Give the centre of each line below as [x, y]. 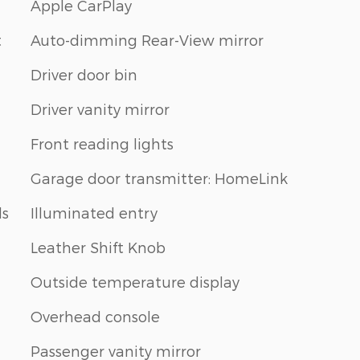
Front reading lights [102, 143]
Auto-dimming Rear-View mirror [147, 39]
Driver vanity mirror [100, 108]
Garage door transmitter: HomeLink [159, 178]
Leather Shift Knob [98, 247]
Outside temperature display [135, 281]
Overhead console [95, 316]
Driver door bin [84, 74]
